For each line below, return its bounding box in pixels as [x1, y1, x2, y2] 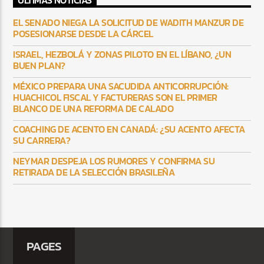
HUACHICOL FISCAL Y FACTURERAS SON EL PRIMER [13, 90, 217, 104]
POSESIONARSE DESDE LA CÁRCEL [13, 26, 153, 41]
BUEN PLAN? [13, 58, 65, 72]
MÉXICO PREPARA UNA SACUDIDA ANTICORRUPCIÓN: [13, 78, 229, 93]
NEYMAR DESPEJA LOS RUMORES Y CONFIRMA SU [13, 153, 215, 168]
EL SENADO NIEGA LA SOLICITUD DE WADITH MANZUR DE [13, 15, 244, 29]
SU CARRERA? [13, 133, 71, 147]
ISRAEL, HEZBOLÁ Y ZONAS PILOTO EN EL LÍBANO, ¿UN [13, 47, 232, 61]
